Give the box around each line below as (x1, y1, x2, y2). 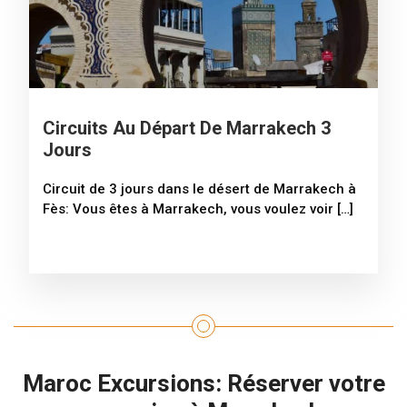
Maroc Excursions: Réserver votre (22, 370, 385, 398)
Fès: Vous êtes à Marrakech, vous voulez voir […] (43, 201, 353, 218)
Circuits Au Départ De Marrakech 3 (43, 117, 331, 140)
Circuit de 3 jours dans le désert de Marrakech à (43, 181, 356, 198)
